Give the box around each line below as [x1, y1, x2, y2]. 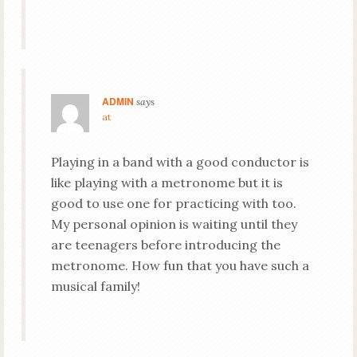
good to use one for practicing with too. [50, 195, 296, 211]
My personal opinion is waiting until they [50, 216, 297, 232]
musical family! [50, 278, 140, 294]
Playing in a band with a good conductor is [50, 154, 309, 170]
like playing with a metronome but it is [50, 175, 283, 190]
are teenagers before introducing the [50, 237, 280, 253]
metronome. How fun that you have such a [50, 257, 309, 273]
